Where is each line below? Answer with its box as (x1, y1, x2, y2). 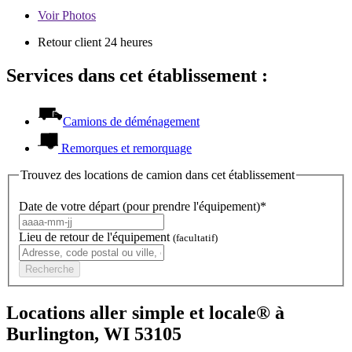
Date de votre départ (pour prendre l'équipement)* (19, 199, 266, 213)
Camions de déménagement (63, 115, 200, 129)
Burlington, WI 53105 (6, 323, 181, 344)
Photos (59, 9, 96, 23)
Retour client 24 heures (38, 35, 152, 49)
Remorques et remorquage (61, 141, 192, 156)
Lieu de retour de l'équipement (19, 229, 173, 244)
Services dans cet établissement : (6, 65, 268, 86)
